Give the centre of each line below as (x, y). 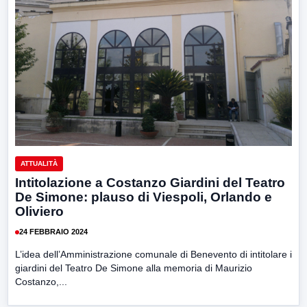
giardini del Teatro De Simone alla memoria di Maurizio (134, 268)
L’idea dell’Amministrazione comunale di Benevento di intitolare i (153, 254)
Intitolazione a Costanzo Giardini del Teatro (150, 182)
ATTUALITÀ (39, 163)
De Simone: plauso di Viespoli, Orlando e (144, 197)
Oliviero (39, 211)
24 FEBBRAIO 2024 (53, 232)
